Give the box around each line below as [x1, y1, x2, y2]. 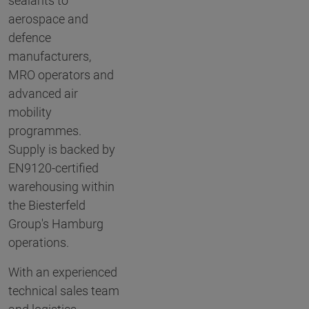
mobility [8, 105, 52, 120]
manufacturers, [8, 49, 91, 64]
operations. [8, 235, 69, 250]
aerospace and [8, 12, 88, 27]
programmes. [8, 123, 81, 139]
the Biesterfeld [8, 198, 86, 213]
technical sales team [8, 283, 119, 299]
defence [8, 30, 51, 46]
